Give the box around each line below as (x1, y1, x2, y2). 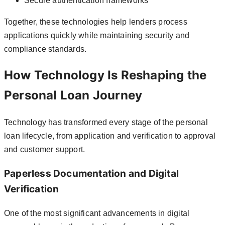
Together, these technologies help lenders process (4, 17, 187, 26)
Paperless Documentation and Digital (4, 168, 179, 180)
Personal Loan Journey (4, 88, 143, 103)
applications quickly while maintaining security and (4, 31, 190, 40)
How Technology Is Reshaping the (4, 68, 207, 83)
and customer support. (4, 145, 85, 154)
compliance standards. (4, 44, 87, 53)
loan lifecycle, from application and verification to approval (4, 132, 216, 141)
